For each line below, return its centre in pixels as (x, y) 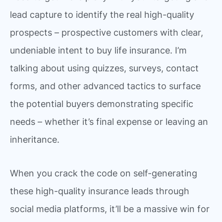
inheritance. (35, 140)
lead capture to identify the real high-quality (102, 15)
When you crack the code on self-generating (104, 173)
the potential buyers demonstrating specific (102, 104)
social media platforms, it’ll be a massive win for (110, 209)
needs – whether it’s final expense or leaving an (109, 122)
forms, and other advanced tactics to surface (105, 86)
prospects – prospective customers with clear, (107, 33)
